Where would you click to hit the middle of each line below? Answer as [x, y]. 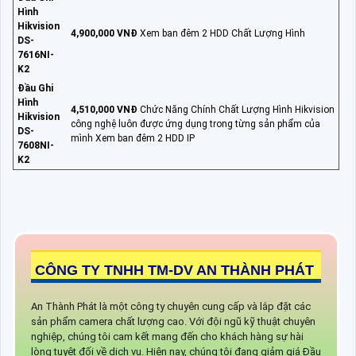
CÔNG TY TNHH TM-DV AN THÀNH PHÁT [176, 270]
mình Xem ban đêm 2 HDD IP [133, 138]
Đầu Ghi [35, 88]
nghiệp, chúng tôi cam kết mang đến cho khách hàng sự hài [167, 336]
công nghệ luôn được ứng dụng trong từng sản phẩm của [195, 124]
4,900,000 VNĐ [104, 33]
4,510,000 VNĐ [104, 109]
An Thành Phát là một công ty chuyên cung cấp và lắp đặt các [171, 306]
